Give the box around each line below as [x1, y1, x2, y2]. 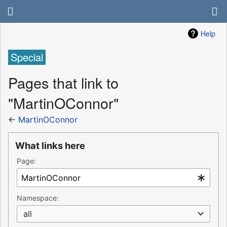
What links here [15, 140, 85, 152]
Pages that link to [8, 71, 119, 93]
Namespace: [17, 194, 59, 203]
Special [11, 50, 43, 65]
